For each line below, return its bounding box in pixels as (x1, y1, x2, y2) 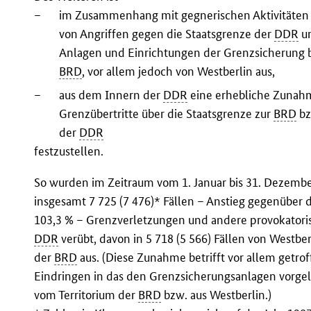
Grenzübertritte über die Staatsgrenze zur (59, 106, 274, 121)
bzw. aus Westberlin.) (161, 287, 272, 302)
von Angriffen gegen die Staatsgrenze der (59, 26, 275, 42)
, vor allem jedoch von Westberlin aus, (82, 64, 276, 79)
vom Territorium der (34, 287, 139, 302)
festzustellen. (34, 143, 104, 158)
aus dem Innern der (59, 87, 164, 102)
